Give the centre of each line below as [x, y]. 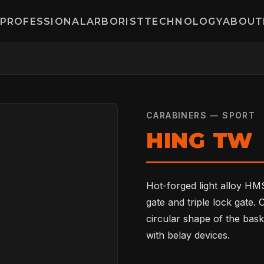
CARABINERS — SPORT [201, 115]
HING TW [200, 140]
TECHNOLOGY [184, 21]
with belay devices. [188, 235]
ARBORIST [115, 21]
